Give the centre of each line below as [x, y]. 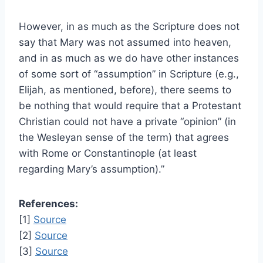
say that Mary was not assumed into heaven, [125, 43]
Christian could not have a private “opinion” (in [127, 122]
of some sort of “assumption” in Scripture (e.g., [129, 74]
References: [48, 204]
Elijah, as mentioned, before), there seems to [125, 90]
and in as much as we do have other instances [129, 58]
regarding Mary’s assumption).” [92, 169]
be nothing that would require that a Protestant [130, 106]
